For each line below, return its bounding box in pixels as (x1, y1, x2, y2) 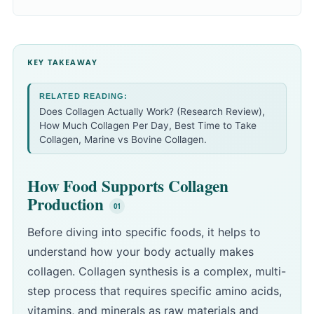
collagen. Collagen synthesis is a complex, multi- (27, 264, 286, 279)
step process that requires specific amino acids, (27, 284, 282, 299)
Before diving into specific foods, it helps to (27, 225, 261, 240)
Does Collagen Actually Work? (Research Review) (39, 105, 262, 117)
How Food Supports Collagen (27, 173, 228, 198)
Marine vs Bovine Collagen (84, 133, 204, 145)
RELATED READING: (39, 91, 128, 100)
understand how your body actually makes (27, 245, 254, 259)
